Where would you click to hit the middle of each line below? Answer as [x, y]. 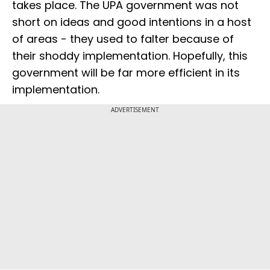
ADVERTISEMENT [135, 110]
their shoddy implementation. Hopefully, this [130, 56]
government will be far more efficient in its [126, 73]
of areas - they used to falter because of [123, 39]
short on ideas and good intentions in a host [132, 22]
